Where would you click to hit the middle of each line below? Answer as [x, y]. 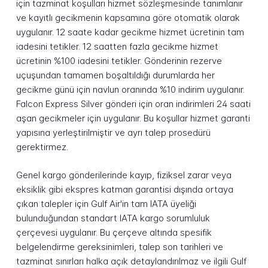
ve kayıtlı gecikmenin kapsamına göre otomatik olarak [128, 18]
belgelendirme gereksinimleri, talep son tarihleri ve [119, 247]
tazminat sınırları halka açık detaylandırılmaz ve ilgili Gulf [131, 261]
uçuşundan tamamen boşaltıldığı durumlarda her [115, 75]
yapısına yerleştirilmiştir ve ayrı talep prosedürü [113, 133]
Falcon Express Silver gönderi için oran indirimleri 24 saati [133, 104]
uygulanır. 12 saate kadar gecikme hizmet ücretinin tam [130, 32]
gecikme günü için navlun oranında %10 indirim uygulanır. [130, 90]
